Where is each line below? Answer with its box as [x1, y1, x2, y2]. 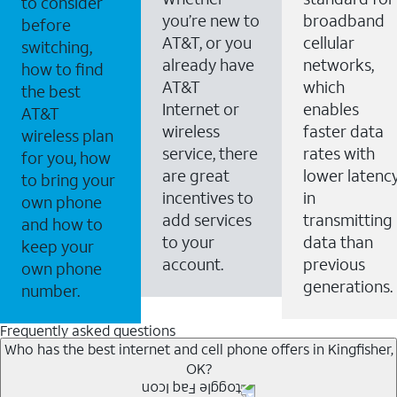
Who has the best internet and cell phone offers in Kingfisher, [4, 339, 393, 358]
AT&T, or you [162, 31, 252, 53]
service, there [162, 142, 258, 164]
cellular [303, 31, 354, 53]
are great [162, 164, 230, 186]
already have [162, 53, 254, 75]
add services [162, 208, 252, 230]
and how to [21, 213, 103, 235]
